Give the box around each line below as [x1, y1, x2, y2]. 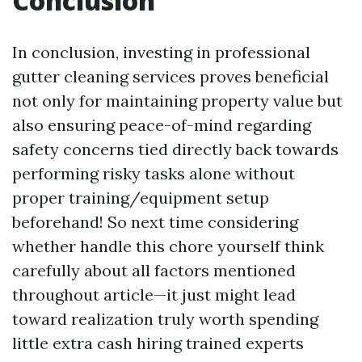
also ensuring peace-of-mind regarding [12, 115, 311, 135]
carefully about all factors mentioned [12, 260, 296, 280]
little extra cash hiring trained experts [12, 333, 304, 353]
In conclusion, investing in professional [12, 42, 310, 62]
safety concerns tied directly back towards [12, 139, 339, 159]
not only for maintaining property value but [12, 90, 343, 111]
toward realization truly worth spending [12, 309, 318, 329]
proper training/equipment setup [12, 187, 269, 208]
